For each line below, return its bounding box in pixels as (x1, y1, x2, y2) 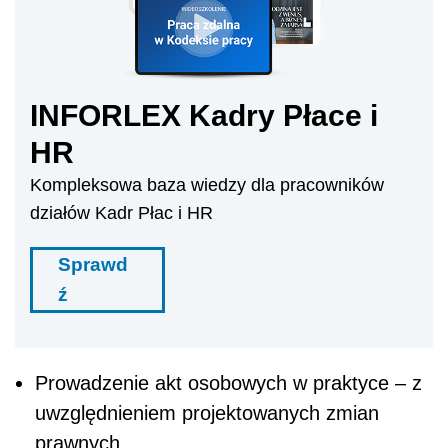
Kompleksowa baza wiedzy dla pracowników (30, 175, 384, 195)
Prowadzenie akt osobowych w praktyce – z (35, 372, 422, 394)
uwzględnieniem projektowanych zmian (35, 402, 379, 424)
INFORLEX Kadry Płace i (30, 99, 378, 132)
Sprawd (58, 254, 128, 275)
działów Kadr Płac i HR (30, 203, 213, 223)
